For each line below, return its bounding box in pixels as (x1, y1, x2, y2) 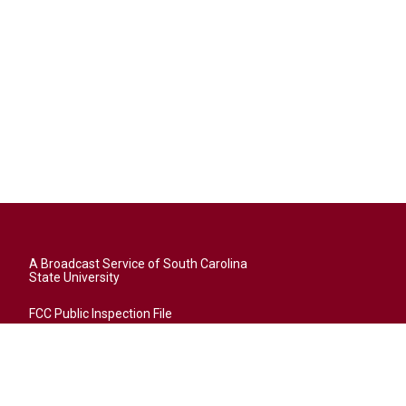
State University (29, 270, 120, 285)
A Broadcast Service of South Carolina (29, 256, 247, 271)
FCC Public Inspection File (29, 306, 172, 321)
